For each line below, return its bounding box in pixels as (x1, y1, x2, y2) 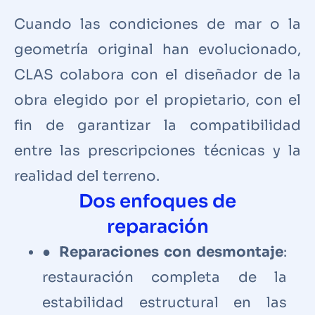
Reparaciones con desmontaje (58, 243, 283, 261)
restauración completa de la (42, 268, 287, 286)
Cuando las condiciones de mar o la (14, 15, 301, 33)
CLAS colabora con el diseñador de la (14, 65, 301, 84)
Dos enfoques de (79, 189, 236, 213)
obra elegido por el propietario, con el (14, 91, 301, 109)
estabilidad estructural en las (42, 293, 287, 311)
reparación (106, 214, 209, 238)
